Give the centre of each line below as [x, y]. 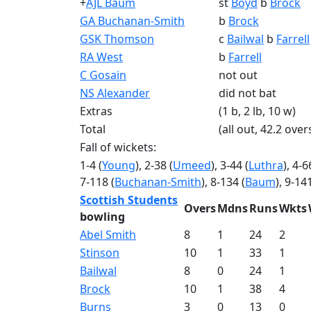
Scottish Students [129, 200]
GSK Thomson [117, 39]
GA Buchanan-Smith [132, 21]
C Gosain [103, 75]
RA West [101, 57]
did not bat [247, 93]
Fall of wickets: [118, 147]
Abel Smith [108, 235]
